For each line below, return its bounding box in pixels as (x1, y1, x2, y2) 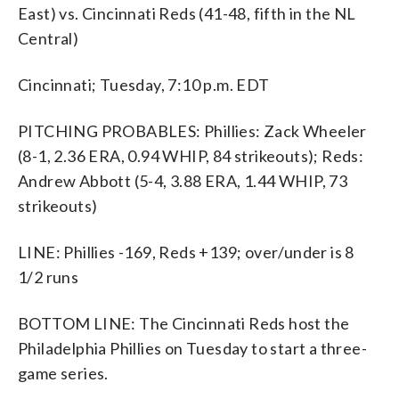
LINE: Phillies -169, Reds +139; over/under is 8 (18, 241, 354, 262)
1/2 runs (18, 266, 79, 287)
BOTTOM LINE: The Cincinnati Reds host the (18, 313, 350, 333)
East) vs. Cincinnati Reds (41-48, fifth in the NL (18, 3, 356, 23)
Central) (18, 28, 79, 48)
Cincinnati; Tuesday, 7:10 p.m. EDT (18, 74, 270, 94)
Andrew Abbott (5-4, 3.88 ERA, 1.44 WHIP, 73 (18, 170, 348, 191)
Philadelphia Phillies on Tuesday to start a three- (18, 338, 367, 358)
